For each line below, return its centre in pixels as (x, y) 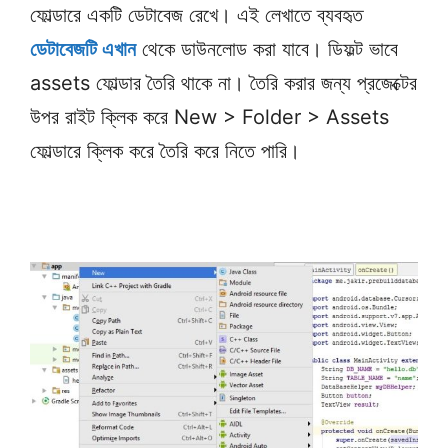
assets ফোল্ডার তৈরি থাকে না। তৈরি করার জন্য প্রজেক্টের (223, 83)
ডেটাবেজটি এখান (83, 49)
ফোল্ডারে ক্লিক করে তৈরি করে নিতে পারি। (165, 151)
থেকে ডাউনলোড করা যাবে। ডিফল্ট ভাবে (267, 49)
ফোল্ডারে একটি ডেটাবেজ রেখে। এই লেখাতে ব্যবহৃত (196, 15)
